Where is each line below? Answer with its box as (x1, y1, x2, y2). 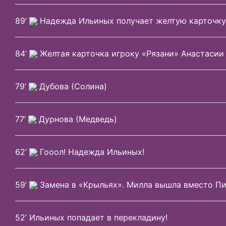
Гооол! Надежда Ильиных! (37, 146, 144, 157)
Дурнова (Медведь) (36, 114, 117, 124)
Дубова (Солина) (37, 81, 107, 91)
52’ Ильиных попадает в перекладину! (15, 212, 167, 222)
